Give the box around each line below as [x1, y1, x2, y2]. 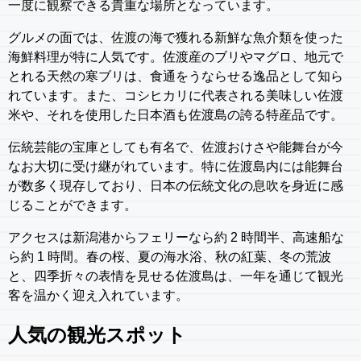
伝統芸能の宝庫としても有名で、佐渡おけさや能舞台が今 [8, 139, 343, 154]
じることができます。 [8, 197, 137, 212]
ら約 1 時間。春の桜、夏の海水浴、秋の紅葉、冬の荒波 [8, 249, 331, 263]
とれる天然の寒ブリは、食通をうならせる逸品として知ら [8, 68, 343, 83]
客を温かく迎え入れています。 [8, 288, 189, 302]
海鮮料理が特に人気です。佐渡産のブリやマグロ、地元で [8, 49, 343, 64]
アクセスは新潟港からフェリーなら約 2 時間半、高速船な [8, 230, 344, 244]
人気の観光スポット [8, 324, 186, 346]
